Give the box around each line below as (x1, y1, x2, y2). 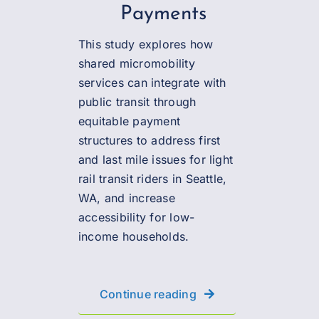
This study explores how (78, 36, 214, 51)
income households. (78, 229, 189, 244)
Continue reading (99, 286, 197, 301)
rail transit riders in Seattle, (78, 171, 227, 186)
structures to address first (78, 132, 221, 147)
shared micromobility (78, 56, 195, 70)
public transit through (78, 94, 197, 109)
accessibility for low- (78, 209, 195, 224)
